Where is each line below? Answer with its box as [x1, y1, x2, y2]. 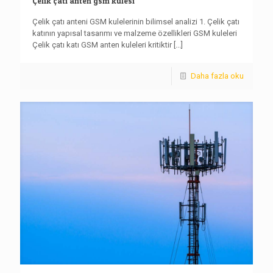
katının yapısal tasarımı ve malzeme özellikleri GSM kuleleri [32, 29, 237, 38]
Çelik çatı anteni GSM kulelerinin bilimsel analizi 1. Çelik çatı [32, 17, 239, 27]
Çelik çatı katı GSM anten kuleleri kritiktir [32, 40, 172, 50]
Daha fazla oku [191, 71, 244, 81]
